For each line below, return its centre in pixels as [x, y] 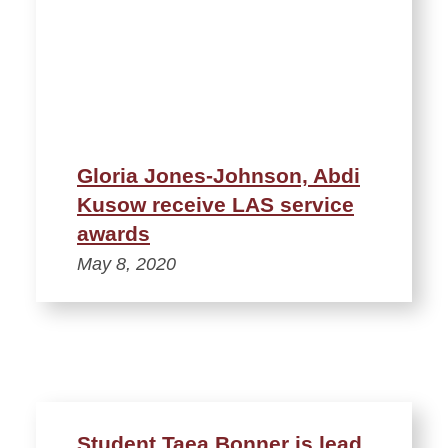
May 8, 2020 [126, 263]
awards [113, 233]
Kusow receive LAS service [215, 204]
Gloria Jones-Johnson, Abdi [218, 175]
